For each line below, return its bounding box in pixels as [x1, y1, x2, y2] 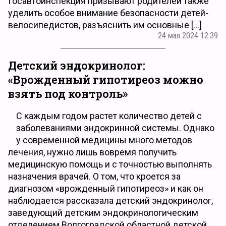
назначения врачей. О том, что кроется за [8, 171, 181, 182]
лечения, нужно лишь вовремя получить [8, 147, 177, 157]
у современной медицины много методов [16, 135, 192, 145]
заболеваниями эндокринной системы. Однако [16, 123, 214, 133]
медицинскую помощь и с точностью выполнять [8, 159, 212, 169]
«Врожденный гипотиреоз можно [8, 72, 203, 87]
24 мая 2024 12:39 [158, 30, 218, 40]
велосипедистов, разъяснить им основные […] [8, 19, 202, 30]
